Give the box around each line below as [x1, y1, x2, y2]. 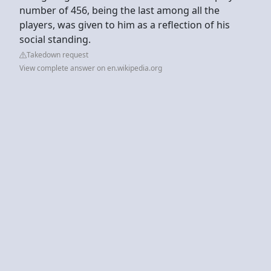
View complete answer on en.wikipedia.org [19, 62, 162, 73]
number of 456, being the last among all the [19, 3, 220, 17]
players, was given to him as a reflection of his [19, 18, 230, 31]
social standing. [19, 32, 91, 46]
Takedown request [27, 49, 88, 60]
